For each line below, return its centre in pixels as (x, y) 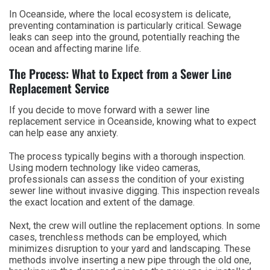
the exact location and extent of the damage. (102, 202)
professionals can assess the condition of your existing (127, 179)
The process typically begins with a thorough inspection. (127, 156)
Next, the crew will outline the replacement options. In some (135, 225)
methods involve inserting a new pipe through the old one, (130, 260)
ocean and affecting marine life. (75, 48)
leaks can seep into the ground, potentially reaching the (124, 37)
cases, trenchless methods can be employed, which (118, 237)
